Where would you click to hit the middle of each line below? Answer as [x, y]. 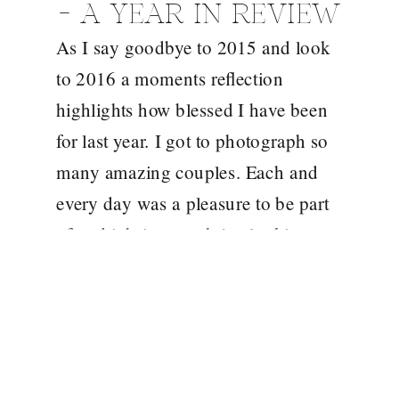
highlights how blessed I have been [192, 109]
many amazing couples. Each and [187, 171]
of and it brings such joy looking [183, 234]
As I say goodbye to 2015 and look [193, 47]
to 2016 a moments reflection [170, 78]
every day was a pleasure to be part [193, 203]
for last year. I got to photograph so [192, 140]
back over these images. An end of [190, 265]
